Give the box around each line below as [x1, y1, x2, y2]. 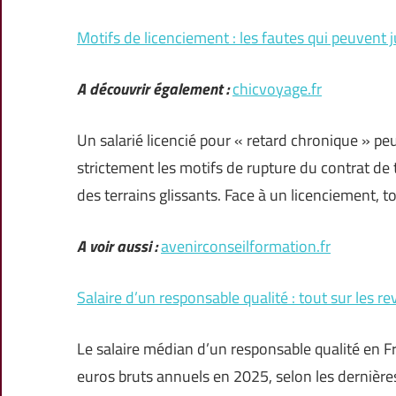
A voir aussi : [77, 234, 157, 259]
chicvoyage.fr [232, 77, 322, 102]
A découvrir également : [77, 77, 229, 102]
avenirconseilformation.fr [161, 234, 331, 259]
